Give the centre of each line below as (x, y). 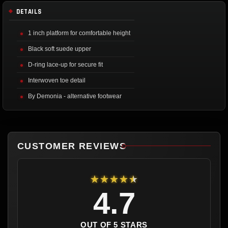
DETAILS (29, 11)
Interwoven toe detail (57, 80)
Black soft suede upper (60, 49)
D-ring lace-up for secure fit (65, 64)
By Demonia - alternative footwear (75, 96)
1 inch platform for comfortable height (79, 33)
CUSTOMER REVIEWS (72, 146)
